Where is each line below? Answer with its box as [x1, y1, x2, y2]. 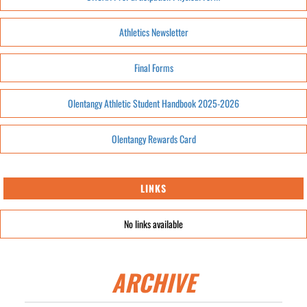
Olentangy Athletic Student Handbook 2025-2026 [68, 96, 239, 110]
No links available [124, 217, 183, 231]
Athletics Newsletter [119, 25, 188, 39]
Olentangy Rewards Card [111, 132, 196, 146]
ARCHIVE [112, 265, 195, 299]
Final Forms [134, 60, 173, 75]
